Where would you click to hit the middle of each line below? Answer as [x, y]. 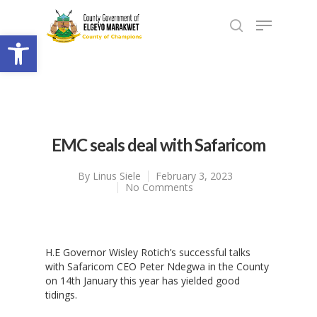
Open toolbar [45, 41]
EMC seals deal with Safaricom [158, 145]
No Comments [159, 187]
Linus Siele [116, 176]
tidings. [61, 295]
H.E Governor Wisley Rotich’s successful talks [148, 252]
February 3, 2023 [194, 176]
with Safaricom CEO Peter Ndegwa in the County [157, 266]
